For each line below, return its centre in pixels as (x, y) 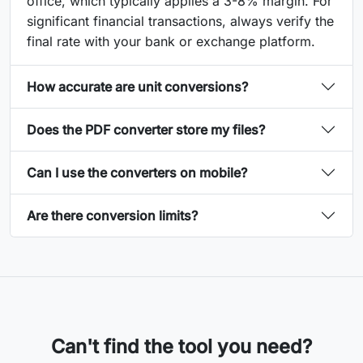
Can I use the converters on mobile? (137, 172)
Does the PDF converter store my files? (146, 129)
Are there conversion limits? (112, 215)
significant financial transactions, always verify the (180, 21)
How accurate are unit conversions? (137, 86)
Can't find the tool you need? (181, 346)
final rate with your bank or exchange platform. (171, 41)
